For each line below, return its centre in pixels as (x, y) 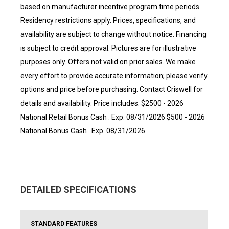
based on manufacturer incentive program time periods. (111, 7)
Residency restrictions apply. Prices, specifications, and (108, 20)
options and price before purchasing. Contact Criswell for (112, 89)
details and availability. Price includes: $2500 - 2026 (102, 103)
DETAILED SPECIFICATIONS (78, 189)
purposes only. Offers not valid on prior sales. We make (108, 62)
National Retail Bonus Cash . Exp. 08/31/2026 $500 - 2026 (113, 117)
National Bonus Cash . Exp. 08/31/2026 (83, 131)
